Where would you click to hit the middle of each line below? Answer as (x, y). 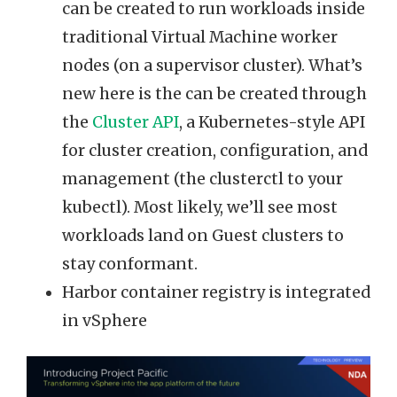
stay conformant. (130, 265)
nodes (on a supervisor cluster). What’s (212, 66)
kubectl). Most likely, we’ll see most (200, 208)
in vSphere (105, 321)
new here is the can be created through (214, 94)
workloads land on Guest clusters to (203, 236)
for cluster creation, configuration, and (215, 151)
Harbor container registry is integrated (216, 293)
